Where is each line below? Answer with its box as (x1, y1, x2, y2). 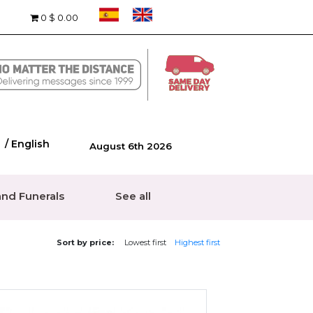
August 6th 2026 (89, 140, 172, 152)
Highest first (175, 238, 220, 247)
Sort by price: (57, 238, 114, 247)
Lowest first (124, 238, 166, 247)
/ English (5, 138, 50, 150)
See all (115, 189, 152, 203)
